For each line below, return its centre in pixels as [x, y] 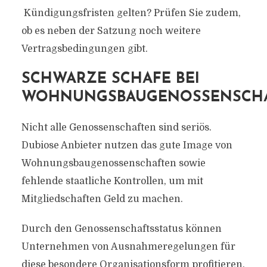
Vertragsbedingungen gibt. [84, 49]
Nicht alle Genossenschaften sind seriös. [116, 128]
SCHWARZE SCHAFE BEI [110, 79]
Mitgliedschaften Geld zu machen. [102, 199]
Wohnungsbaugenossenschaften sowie [113, 163]
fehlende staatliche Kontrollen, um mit [112, 181]
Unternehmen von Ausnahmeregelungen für [128, 247]
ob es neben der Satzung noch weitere [111, 31]
